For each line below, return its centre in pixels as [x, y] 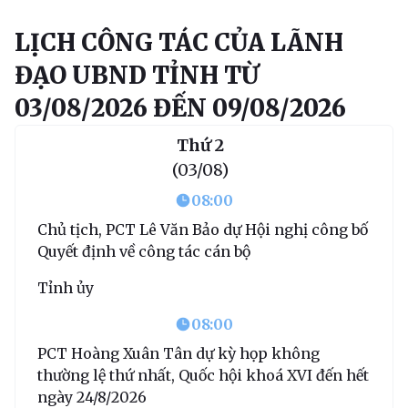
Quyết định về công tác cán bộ [144, 251]
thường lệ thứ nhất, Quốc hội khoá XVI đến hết [203, 375]
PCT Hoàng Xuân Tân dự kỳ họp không [178, 353]
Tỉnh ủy [66, 287]
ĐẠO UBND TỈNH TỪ [137, 75]
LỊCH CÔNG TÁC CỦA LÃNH [179, 42]
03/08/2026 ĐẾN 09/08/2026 [180, 107]
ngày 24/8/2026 [92, 397]
